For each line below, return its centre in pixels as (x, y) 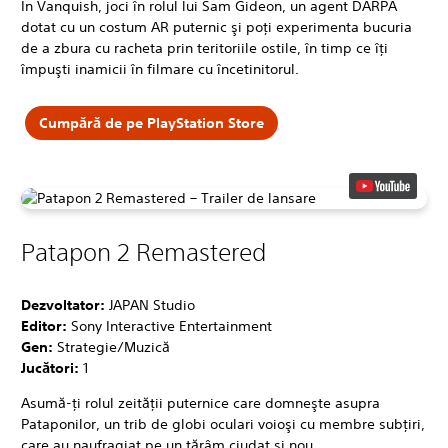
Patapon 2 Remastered (143, 251)
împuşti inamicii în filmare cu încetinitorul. (160, 68)
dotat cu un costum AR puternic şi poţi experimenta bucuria (216, 26)
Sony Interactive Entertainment (171, 325)
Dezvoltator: (65, 304)
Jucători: (52, 367)
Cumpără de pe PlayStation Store (151, 123)
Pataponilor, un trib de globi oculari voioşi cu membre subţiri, (223, 423)
